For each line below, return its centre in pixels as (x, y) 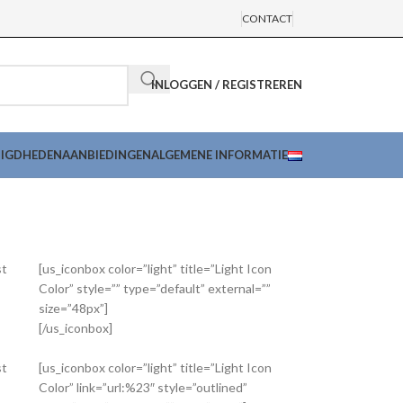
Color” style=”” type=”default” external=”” (155, 288)
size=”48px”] (73, 308)
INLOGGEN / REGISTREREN (227, 85)
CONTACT (267, 18)
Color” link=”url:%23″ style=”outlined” (143, 387)
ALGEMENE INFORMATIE (219, 155)
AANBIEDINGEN (107, 155)
